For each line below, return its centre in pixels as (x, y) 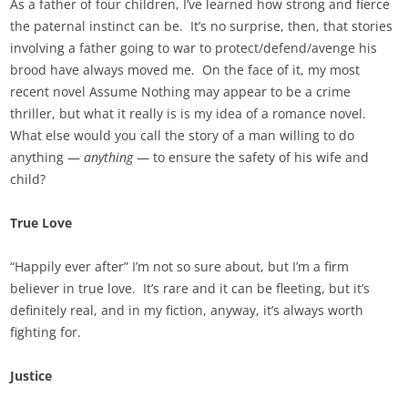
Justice (31, 376)
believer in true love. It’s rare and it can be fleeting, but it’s (190, 289)
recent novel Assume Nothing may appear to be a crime (181, 92)
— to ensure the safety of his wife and (251, 158)
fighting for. (46, 332)
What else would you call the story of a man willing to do (183, 136)
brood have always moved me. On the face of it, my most (185, 70)
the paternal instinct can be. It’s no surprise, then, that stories (202, 26)
